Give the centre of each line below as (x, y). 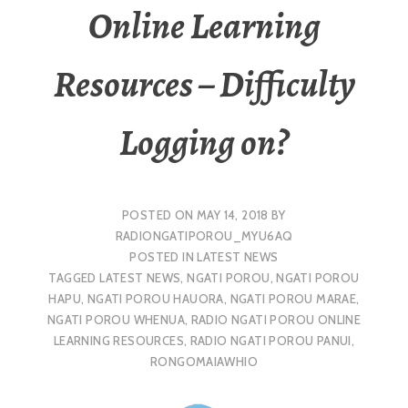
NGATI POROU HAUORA (155, 298)
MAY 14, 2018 (233, 214)
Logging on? (204, 143)
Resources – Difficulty (204, 85)
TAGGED (74, 277)
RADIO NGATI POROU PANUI (270, 340)
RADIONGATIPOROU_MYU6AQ (204, 235)
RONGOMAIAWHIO (204, 361)
